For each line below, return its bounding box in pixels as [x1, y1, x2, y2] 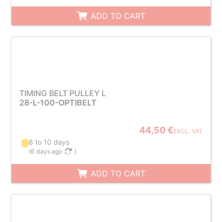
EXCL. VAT [173, 128, 203, 135]
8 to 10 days [29, 138, 70, 146]
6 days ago [31, 148, 62, 155]
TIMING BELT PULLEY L [19, 88, 106, 98]
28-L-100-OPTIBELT [19, 98, 97, 108]
